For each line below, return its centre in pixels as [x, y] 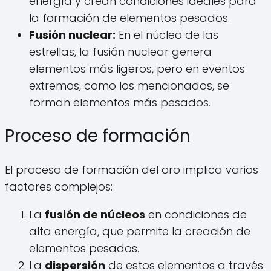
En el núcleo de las [167, 35]
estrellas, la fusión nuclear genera [120, 52]
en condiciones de [196, 214]
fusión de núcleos [95, 214]
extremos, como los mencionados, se [129, 86]
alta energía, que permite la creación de [140, 231]
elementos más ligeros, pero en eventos [137, 69]
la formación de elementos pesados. [129, 18]
